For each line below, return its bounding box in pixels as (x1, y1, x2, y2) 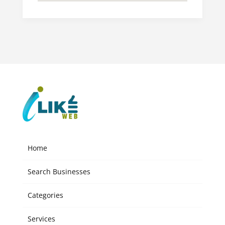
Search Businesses (27, 166, 90, 176)
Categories (27, 190, 63, 200)
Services (27, 213, 55, 223)
